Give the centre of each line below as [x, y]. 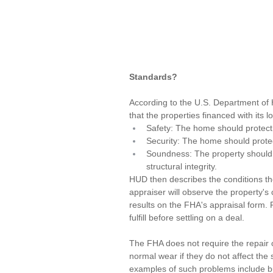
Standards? [153, 77]
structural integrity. [182, 166]
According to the [162, 102]
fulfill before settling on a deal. [187, 218]
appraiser [147, 192]
